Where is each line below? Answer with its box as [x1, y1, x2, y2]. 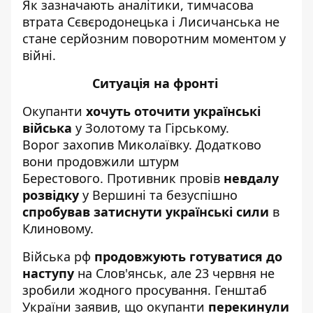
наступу [22, 264, 74, 282]
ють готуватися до [160, 247, 282, 265]
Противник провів [107, 169, 224, 187]
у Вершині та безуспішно [79, 186, 238, 203]
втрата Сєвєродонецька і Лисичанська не [22, 13, 279, 30]
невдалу [224, 169, 279, 187]
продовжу [94, 247, 160, 265]
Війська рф [22, 247, 94, 265]
